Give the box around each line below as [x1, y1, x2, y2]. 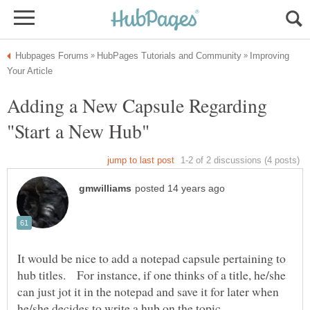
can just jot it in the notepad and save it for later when [17, 283, 279, 300]
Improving [250, 51, 289, 61]
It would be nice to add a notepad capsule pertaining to [17, 250, 286, 267]
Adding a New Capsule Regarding [7, 92, 267, 118]
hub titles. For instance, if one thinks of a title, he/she [17, 266, 286, 284]
